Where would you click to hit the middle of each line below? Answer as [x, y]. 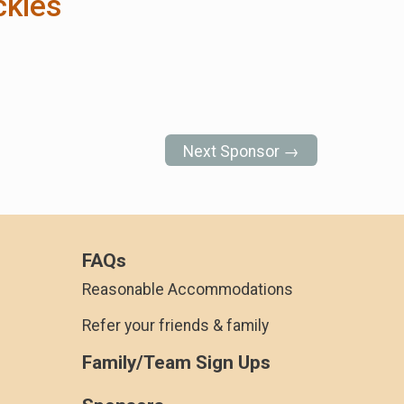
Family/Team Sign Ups [176, 362]
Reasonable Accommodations [188, 289]
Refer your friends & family [175, 325]
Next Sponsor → [242, 151]
